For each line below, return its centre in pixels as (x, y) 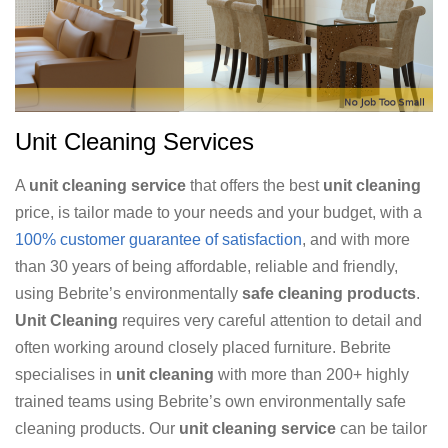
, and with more (356, 239)
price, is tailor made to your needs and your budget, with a (218, 212)
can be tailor (381, 428)
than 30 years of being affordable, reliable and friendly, (206, 266)
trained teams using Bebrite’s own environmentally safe (210, 401)
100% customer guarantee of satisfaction (158, 239)
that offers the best (254, 185)
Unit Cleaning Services (134, 142)
